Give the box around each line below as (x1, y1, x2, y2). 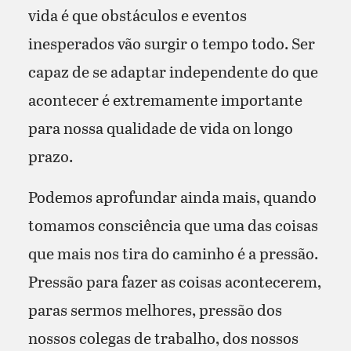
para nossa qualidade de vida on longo (27, 116, 293, 139)
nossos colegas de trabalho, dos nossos (27, 326, 299, 349)
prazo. (27, 144, 73, 167)
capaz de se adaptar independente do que (27, 60, 318, 82)
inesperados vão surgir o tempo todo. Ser (27, 31, 315, 54)
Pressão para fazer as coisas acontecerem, (27, 270, 321, 292)
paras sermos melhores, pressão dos (27, 298, 282, 320)
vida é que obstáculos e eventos (27, 3, 247, 26)
